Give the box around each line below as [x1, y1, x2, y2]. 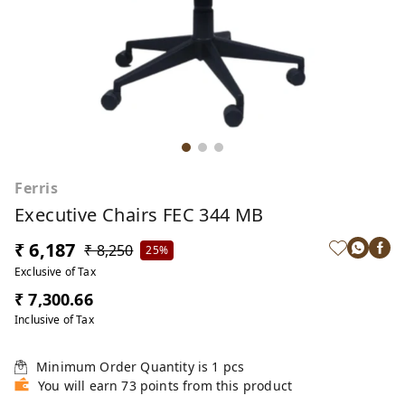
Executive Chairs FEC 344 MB [14, 202, 264, 227]
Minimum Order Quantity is [36, 358, 212, 375]
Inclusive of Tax [14, 312, 94, 327]
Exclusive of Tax [14, 264, 96, 279]
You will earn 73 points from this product [38, 377, 293, 394]
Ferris [14, 178, 59, 198]
